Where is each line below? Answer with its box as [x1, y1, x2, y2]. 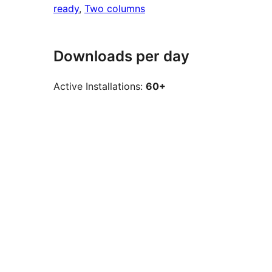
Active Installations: [53, 80, 146, 93]
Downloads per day [53, 47, 189, 66]
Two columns [84, 2, 145, 15]
